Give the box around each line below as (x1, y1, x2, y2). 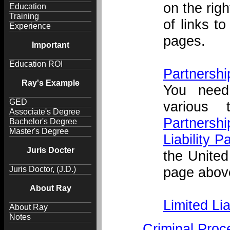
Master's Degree (9, 126, 69, 136)
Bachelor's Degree (9, 117, 77, 126)
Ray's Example (21, 78, 80, 87)
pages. (163, 33, 205, 49)
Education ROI (9, 59, 63, 68)
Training (9, 11, 39, 21)
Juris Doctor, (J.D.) (9, 164, 76, 174)
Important (31, 40, 69, 49)
